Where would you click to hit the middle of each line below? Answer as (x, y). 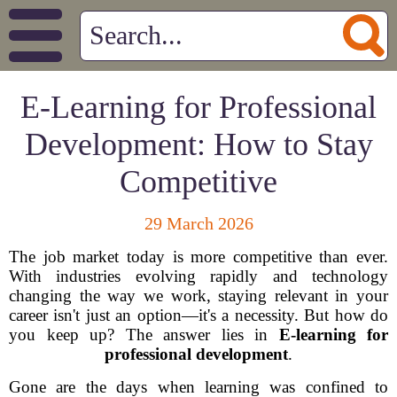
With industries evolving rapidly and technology (198, 276)
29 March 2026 (198, 223)
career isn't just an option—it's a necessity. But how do (198, 315)
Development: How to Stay (198, 144)
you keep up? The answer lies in (144, 335)
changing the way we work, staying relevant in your (198, 296)
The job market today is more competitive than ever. (198, 257)
